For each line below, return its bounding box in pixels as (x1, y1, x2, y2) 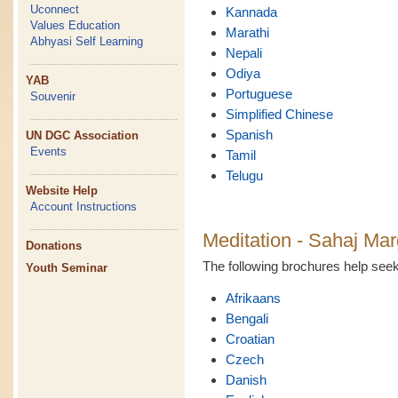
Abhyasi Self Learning (30, 35, 144, 48)
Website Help (26, 184, 99, 197)
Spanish (225, 127, 273, 143)
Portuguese (225, 86, 292, 102)
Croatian (225, 331, 275, 347)
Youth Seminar (26, 261, 108, 275)
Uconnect (30, 3, 80, 16)
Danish (225, 372, 267, 388)
